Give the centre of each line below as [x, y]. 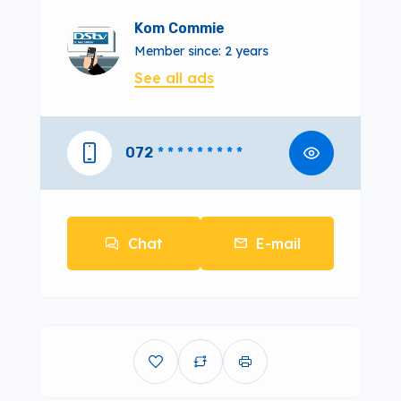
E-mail [278, 243]
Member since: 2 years [201, 51]
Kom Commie [179, 28]
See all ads [174, 77]
